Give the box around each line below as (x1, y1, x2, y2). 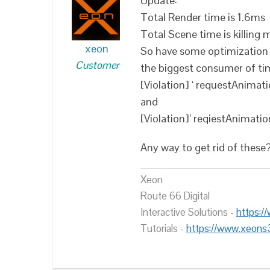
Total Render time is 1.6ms (140, 10, 265, 24)
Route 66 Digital (140, 189, 210, 202)
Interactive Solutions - (140, 206, 236, 219)
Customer (75, 58, 119, 72)
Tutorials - (140, 222, 186, 235)
